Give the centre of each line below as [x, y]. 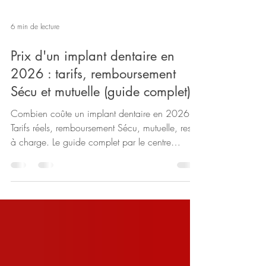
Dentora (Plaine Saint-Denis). [66, 178]
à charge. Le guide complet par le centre [91, 163]
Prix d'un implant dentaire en [93, 77]
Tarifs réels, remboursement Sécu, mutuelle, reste [104, 149]
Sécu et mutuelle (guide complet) [101, 113]
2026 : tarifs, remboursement [93, 95]
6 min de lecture [35, 47]
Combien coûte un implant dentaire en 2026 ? [104, 135]
